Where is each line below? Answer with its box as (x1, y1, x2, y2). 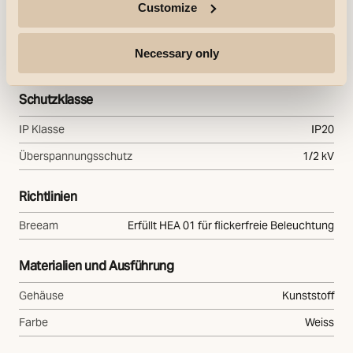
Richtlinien (19, 188, 77, 205)
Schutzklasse (19, 91, 94, 109)
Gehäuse (19, 288, 64, 303)
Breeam (19, 218, 58, 233)
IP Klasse (19, 121, 65, 136)
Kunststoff (281, 288, 334, 303)
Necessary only (134, 46, 219, 60)
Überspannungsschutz (19, 148, 132, 163)
